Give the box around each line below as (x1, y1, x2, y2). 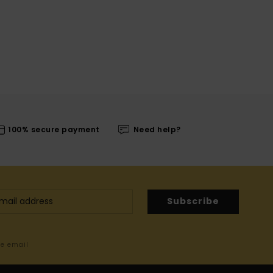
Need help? (133, 124, 181, 135)
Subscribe (167, 195, 219, 208)
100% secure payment (8, 124, 100, 135)
